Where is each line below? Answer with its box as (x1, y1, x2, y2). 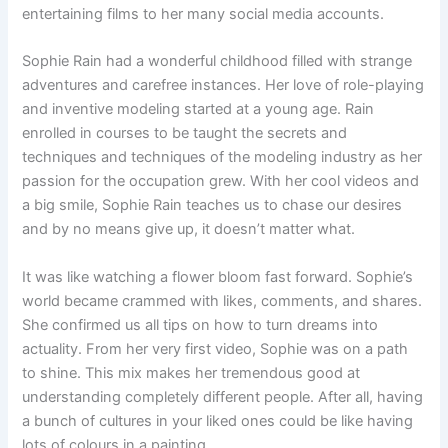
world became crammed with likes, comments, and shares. (22, 291, 423, 310)
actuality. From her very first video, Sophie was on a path (22, 339, 409, 358)
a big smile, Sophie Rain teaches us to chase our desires (22, 196, 403, 215)
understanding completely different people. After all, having (22, 387, 424, 406)
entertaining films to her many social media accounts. (22, 4, 385, 23)
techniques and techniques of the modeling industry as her (22, 148, 423, 167)
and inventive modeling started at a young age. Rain (22, 100, 375, 119)
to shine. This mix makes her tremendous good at (22, 363, 361, 382)
